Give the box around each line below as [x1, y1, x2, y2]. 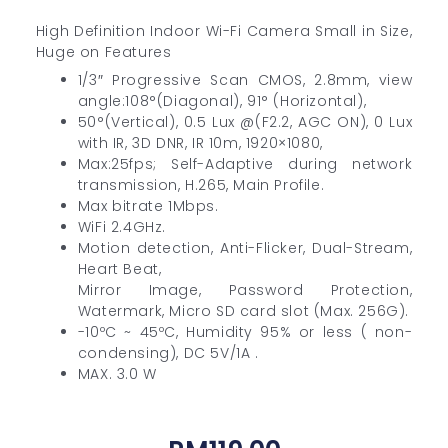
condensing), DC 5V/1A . [77, 342, 259, 363]
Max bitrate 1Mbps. [77, 195, 219, 216]
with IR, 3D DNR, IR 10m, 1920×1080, [77, 132, 323, 153]
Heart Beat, [77, 258, 162, 279]
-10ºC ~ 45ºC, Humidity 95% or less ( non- [77, 321, 413, 342]
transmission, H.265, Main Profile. [77, 174, 325, 195]
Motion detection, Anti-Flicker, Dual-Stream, [77, 237, 413, 258]
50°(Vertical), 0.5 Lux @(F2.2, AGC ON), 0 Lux [77, 111, 413, 132]
